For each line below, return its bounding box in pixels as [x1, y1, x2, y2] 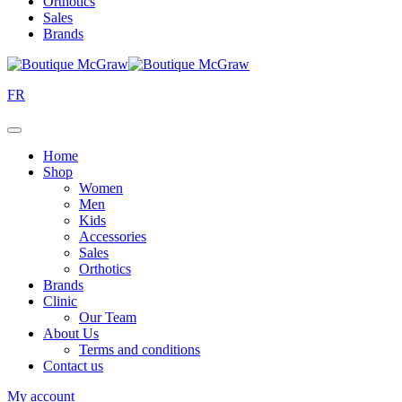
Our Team [79, 310, 136, 325]
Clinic [43, 293, 77, 309]
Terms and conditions [79, 342, 200, 357]
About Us [43, 326, 99, 341]
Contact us [43, 358, 103, 373]
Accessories [79, 229, 146, 244]
